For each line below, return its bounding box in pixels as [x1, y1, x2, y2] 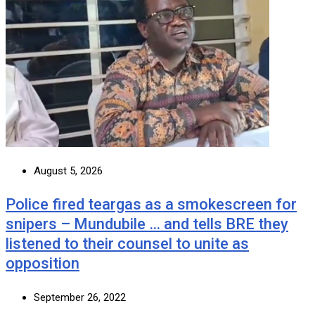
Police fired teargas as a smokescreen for [6, 195, 297, 213]
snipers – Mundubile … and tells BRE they [6, 214, 288, 233]
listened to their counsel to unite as [6, 234, 249, 252]
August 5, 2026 [34, 164, 103, 177]
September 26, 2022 [34, 290, 126, 304]
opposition [6, 254, 79, 272]
